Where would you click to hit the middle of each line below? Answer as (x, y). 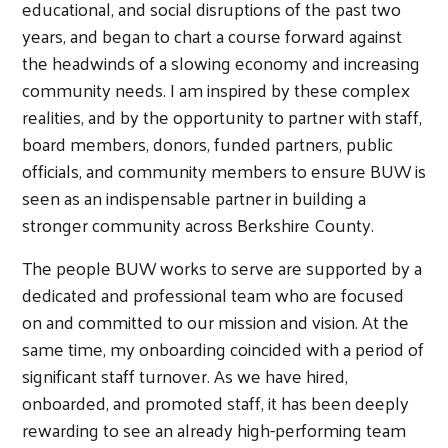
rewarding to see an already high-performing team (214, 429)
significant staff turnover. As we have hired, (185, 375)
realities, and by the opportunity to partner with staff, (222, 116)
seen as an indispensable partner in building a (194, 197)
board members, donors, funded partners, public (207, 143)
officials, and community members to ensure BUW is (224, 170)
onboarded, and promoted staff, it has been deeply (215, 402)
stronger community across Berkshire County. (198, 224)
